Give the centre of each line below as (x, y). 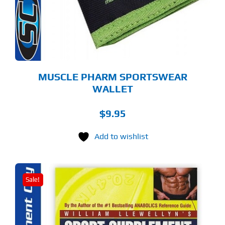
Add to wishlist (121, 136)
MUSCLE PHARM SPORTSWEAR (113, 76)
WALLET (113, 88)
